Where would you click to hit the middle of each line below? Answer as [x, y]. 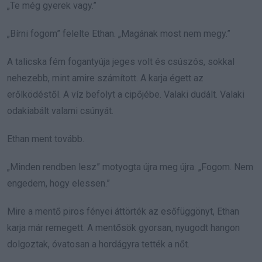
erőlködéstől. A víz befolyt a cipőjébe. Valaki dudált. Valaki [126, 94]
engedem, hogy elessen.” [58, 183]
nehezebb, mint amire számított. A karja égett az [105, 78]
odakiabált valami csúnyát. [60, 111]
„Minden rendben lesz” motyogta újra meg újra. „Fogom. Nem [130, 167]
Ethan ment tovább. [46, 139]
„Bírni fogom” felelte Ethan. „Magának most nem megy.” [119, 33]
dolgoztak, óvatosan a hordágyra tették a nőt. [98, 244]
